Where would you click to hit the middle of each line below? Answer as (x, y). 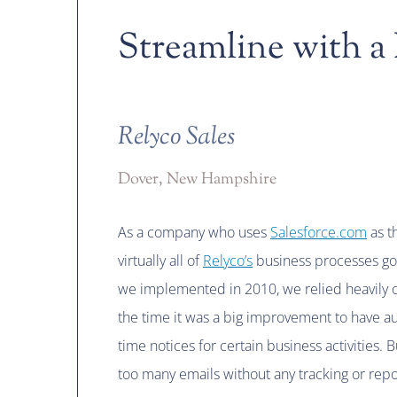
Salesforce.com (319, 232)
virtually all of (160, 260)
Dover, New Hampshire (197, 179)
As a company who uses (194, 232)
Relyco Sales (176, 137)
